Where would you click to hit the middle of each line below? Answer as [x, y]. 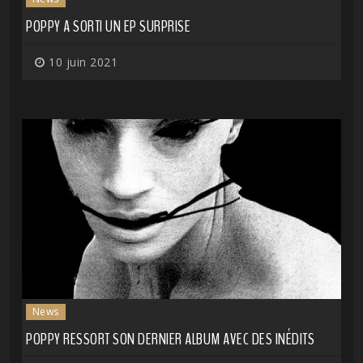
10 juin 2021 [81, 62]
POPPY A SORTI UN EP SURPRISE [108, 27]
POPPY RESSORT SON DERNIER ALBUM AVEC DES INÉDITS [170, 339]
